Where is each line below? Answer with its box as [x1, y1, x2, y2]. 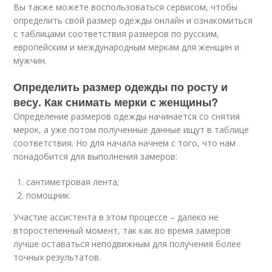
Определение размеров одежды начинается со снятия [13, 110, 240, 122]
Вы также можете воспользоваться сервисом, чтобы [13, 1, 238, 13]
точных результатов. [13, 251, 101, 263]
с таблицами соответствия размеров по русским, [13, 28, 220, 39]
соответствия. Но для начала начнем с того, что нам [13, 137, 236, 149]
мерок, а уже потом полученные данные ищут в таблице [13, 124, 250, 135]
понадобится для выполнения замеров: [13, 151, 178, 162]
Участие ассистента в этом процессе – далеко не [13, 211, 219, 223]
